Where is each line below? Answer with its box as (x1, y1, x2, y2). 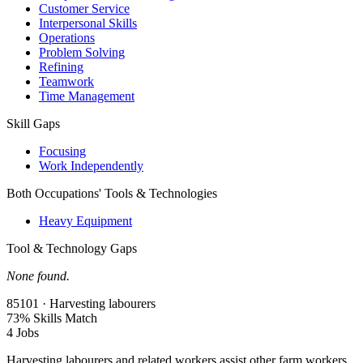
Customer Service (39, 2, 130, 16)
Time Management (39, 89, 135, 104)
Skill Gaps (6, 117, 60, 131)
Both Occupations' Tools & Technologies (6, 186, 217, 201)
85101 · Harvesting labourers (6, 297, 156, 311)
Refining (39, 60, 83, 75)
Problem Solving (39, 45, 125, 60)
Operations (39, 31, 95, 45)
